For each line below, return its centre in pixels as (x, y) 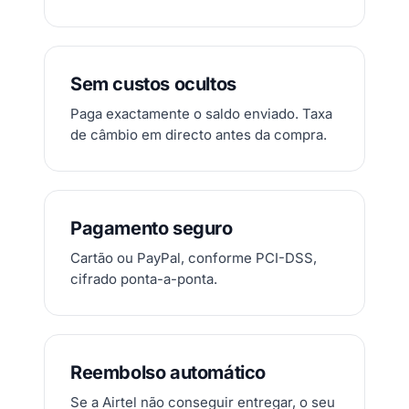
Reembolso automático (168, 372)
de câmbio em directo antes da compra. (199, 135)
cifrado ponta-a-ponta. (144, 279)
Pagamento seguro (152, 228)
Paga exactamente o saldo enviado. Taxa (201, 114)
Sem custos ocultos (153, 84)
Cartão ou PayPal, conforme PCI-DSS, (194, 258)
